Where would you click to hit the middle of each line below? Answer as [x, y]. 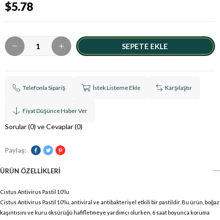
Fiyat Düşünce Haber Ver [55, 110]
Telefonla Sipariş [44, 87]
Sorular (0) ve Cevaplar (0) [44, 126]
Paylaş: [15, 150]
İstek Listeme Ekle [117, 87]
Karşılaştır [179, 87]
